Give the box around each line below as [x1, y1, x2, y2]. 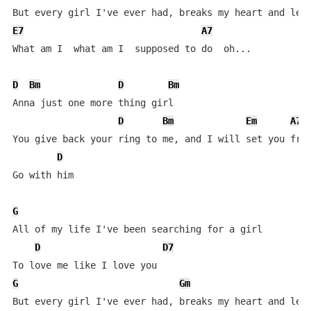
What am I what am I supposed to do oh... [12, 43, 251, 54]
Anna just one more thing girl [12, 97, 196, 108]
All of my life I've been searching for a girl [12, 224, 262, 235]
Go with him [12, 169, 90, 180]
